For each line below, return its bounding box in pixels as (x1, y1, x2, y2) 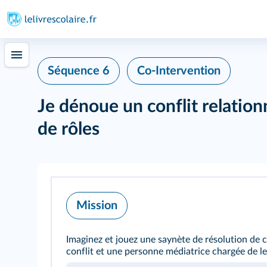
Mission (76, 200, 117, 212)
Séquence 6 (48, 65, 110, 77)
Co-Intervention (137, 65, 221, 77)
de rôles (38, 120, 100, 138)
